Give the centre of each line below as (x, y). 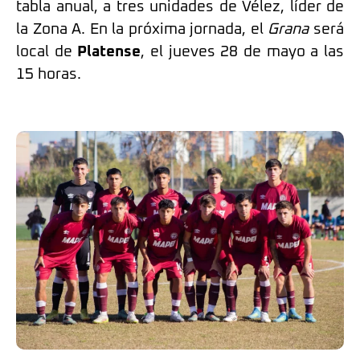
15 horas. (49, 74)
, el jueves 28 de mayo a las (243, 51)
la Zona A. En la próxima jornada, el (142, 29)
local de (47, 51)
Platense (109, 51)
